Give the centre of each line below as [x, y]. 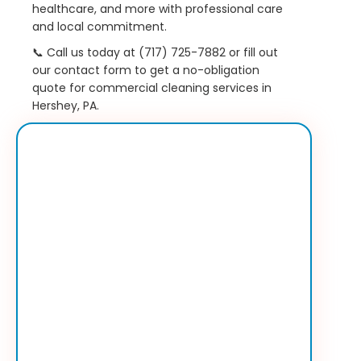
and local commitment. [100, 27]
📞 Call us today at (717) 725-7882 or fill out [155, 53]
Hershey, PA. [66, 106]
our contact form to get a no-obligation [146, 71]
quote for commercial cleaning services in [152, 88]
